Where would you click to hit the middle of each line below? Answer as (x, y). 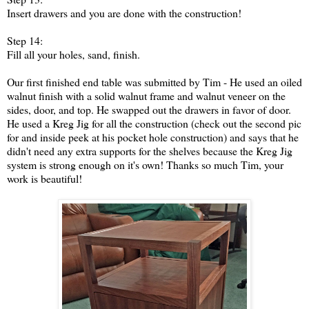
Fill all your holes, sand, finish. (73, 54)
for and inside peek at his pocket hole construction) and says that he (153, 137)
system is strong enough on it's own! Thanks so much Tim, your (145, 165)
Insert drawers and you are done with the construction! (124, 13)
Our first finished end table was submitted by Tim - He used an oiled (154, 82)
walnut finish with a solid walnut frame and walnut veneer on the (146, 96)
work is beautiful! (44, 179)
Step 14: (25, 41)
